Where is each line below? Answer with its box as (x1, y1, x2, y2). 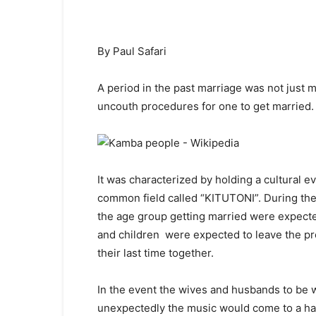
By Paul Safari (97, 44, 166, 58)
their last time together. (97, 246, 214, 260)
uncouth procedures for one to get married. (97, 99, 314, 113)
